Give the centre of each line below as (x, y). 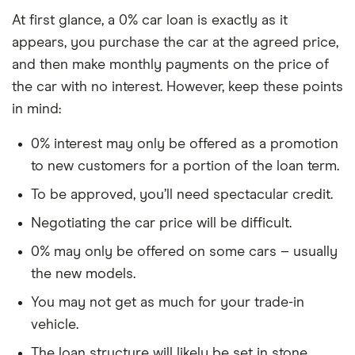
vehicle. (55, 325)
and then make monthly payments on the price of (170, 65)
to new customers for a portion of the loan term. (185, 166)
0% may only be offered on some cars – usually (184, 252)
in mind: (36, 109)
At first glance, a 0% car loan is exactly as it (150, 21)
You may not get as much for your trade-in (168, 303)
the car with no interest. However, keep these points (177, 87)
